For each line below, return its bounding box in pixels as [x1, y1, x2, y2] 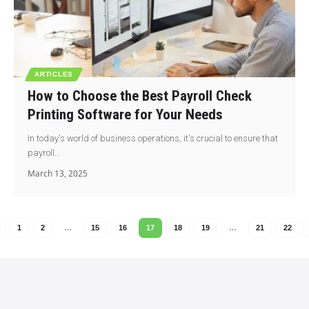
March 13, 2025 [28, 167, 88, 179]
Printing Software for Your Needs [28, 106, 223, 123]
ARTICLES [34, 70, 73, 78]
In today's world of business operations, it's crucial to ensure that [28, 132, 279, 143]
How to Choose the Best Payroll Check [28, 87, 252, 104]
